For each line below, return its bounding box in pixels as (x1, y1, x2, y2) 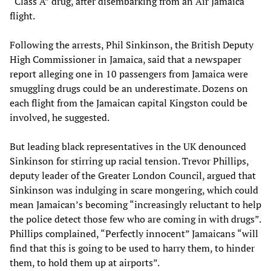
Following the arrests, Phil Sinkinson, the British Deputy (10, 38, 253, 51)
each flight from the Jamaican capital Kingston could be (10, 96, 247, 109)
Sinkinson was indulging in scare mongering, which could (10, 183, 258, 197)
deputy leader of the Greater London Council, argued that (10, 168, 256, 182)
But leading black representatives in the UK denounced (10, 139, 246, 153)
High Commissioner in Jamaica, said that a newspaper (10, 52, 241, 66)
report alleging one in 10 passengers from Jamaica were (10, 67, 248, 80)
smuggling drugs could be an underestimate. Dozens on (10, 81, 248, 95)
